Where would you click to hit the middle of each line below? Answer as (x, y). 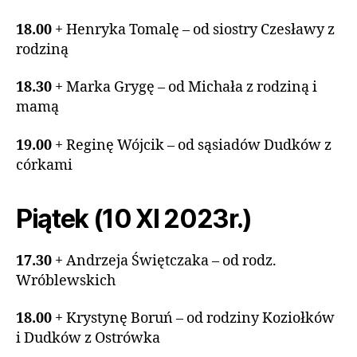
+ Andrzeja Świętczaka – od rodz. (166, 261)
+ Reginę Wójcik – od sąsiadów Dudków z (193, 145)
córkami (44, 165)
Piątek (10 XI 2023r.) (134, 218)
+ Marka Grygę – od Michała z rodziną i (186, 87)
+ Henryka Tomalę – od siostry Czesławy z (195, 29)
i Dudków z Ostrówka (88, 338)
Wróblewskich (66, 280)
